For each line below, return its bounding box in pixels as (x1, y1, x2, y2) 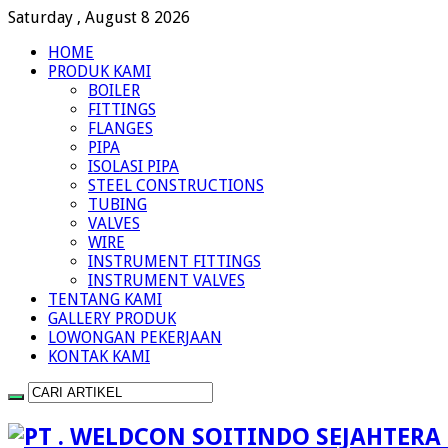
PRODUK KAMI (48, 62, 151, 81)
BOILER (88, 81, 140, 100)
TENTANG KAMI (48, 290, 162, 309)
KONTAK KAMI (48, 347, 150, 366)
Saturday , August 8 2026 (8, 8, 190, 27)
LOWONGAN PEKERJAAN (48, 328, 222, 347)
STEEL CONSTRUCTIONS (88, 176, 264, 195)
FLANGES (88, 119, 153, 138)
